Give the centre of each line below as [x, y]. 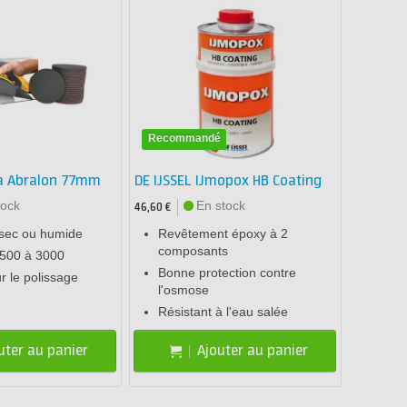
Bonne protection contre [228, 273]
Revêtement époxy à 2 [223, 234]
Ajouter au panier [252, 351]
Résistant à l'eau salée [223, 312]
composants [194, 251]
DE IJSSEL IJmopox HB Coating [228, 182]
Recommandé [184, 138]
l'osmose [184, 290]
